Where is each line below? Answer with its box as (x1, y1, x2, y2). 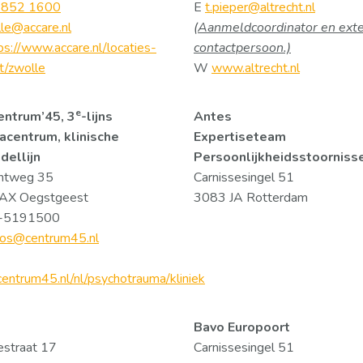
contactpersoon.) (194, 39, 291, 57)
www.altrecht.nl (211, 59, 300, 77)
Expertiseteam (194, 128, 286, 146)
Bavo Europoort (194, 318, 290, 336)
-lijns (81, 108, 113, 126)
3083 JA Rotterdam (194, 189, 308, 207)
